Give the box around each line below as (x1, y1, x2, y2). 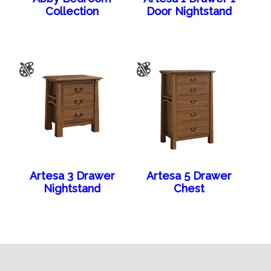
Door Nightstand (146, 4, 232, 18)
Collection (45, 4, 99, 18)
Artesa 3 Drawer (29, 169, 115, 182)
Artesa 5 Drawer (146, 169, 232, 182)
